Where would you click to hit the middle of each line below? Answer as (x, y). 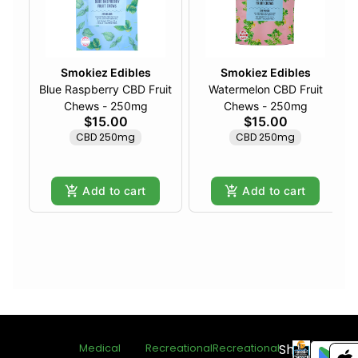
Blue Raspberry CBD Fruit (105, 89)
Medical (100, 348)
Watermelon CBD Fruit (241, 89)
